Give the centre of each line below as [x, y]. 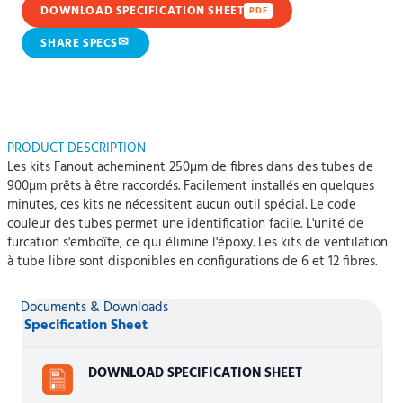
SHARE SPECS [80, 43]
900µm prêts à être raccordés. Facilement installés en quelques [191, 186]
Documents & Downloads [95, 308]
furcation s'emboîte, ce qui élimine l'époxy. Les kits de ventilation [197, 243]
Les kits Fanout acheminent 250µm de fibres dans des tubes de [190, 167]
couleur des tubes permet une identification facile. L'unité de [185, 224]
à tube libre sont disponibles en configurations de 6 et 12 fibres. [192, 262]
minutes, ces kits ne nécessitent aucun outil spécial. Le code [182, 205]
